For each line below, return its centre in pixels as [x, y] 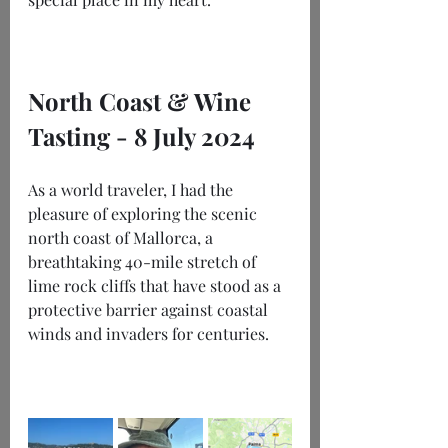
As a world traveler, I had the [132, 190]
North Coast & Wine [142, 101]
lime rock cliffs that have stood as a [156, 286]
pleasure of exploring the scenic [144, 214]
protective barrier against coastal [150, 310]
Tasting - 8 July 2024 [141, 136]
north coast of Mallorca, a [122, 238]
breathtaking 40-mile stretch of [144, 262]
